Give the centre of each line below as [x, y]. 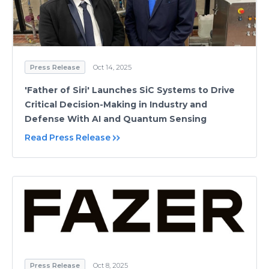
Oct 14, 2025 [112, 68]
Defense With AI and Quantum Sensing [116, 119]
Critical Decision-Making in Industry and [116, 105]
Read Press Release [68, 138]
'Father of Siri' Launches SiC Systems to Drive [130, 90]
